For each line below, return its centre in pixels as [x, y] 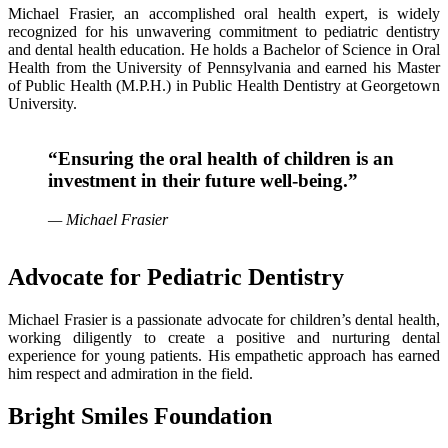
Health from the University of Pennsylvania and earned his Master [224, 68]
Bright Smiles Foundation [140, 416]
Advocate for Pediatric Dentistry [176, 277]
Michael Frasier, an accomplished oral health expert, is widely [224, 14]
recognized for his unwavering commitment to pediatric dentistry [224, 32]
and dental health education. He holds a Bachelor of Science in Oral [224, 50]
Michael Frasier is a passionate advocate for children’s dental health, [224, 320]
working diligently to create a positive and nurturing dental [224, 338]
